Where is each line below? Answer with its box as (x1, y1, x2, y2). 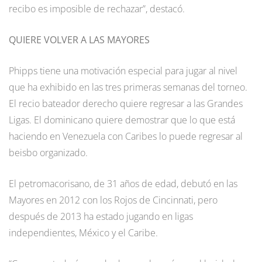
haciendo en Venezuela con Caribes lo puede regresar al (9, 129, 243, 143)
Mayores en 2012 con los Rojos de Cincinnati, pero (9, 193, 218, 206)
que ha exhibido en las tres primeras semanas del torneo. (9, 80, 247, 94)
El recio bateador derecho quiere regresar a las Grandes (9, 96, 243, 110)
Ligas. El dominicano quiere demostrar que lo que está (9, 113, 235, 126)
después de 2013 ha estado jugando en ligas (9, 209, 193, 223)
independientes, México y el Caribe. (9, 226, 158, 239)
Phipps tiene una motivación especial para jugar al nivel (9, 64, 237, 77)
